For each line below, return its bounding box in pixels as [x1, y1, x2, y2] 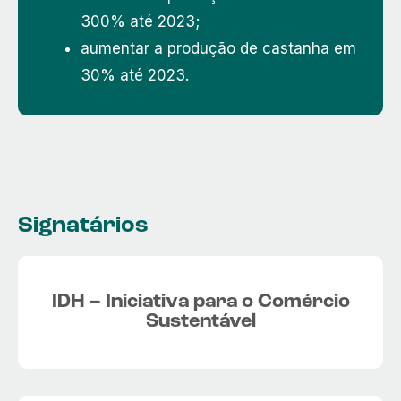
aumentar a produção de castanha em [81, 38, 356, 57]
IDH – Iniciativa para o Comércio [51, 291, 350, 312]
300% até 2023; [81, 12, 200, 30]
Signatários [18, 213, 149, 238]
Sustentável [145, 311, 256, 332]
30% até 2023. [81, 65, 189, 84]
